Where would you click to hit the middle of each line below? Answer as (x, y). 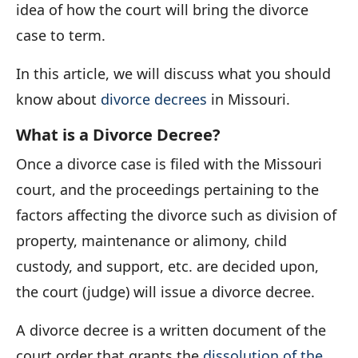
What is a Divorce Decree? (118, 134)
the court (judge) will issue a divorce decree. (165, 291)
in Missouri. (249, 99)
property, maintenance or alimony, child (151, 240)
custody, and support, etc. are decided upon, (167, 266)
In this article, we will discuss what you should (173, 73)
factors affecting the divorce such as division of (176, 215)
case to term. (61, 35)
